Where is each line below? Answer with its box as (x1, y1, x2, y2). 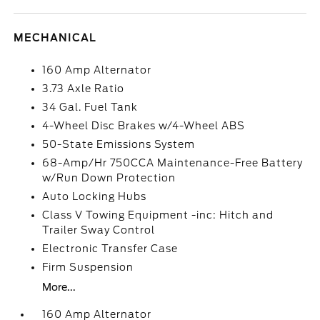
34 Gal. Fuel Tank (42, 101, 139, 113)
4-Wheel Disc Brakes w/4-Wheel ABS (42, 120, 246, 131)
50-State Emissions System (42, 139, 196, 150)
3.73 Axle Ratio (42, 83, 125, 94)
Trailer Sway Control (42, 224, 156, 236)
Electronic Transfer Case (42, 243, 179, 254)
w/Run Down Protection (42, 172, 176, 184)
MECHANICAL (14, 32, 97, 44)
